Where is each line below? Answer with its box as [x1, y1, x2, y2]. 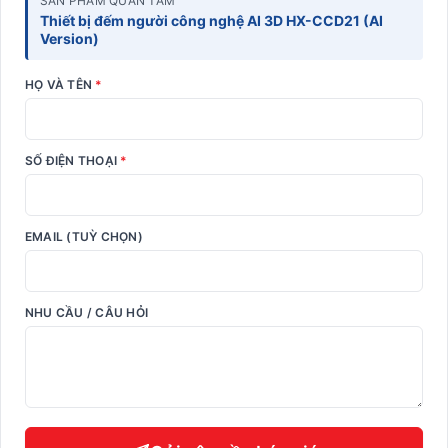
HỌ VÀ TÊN [25, 77, 96, 93]
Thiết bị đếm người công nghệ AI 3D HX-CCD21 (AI [40, 12, 383, 30]
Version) [40, 30, 99, 48]
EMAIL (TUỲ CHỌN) [25, 229, 143, 245]
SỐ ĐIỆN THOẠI [25, 153, 121, 169]
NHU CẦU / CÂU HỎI [25, 305, 149, 321]
